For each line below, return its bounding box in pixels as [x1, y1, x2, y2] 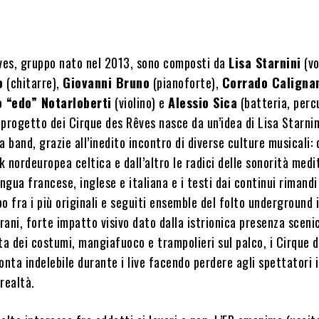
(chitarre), [3, 73, 63, 92]
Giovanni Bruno [63, 73, 150, 92]
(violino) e [111, 93, 169, 112]
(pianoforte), [150, 73, 222, 92]
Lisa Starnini [229, 53, 301, 72]
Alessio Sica [168, 93, 238, 112]
